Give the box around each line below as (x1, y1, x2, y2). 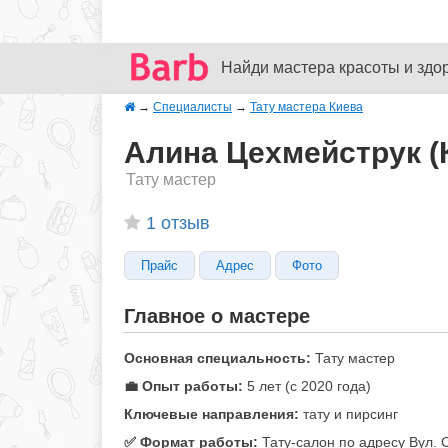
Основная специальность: (124, 350, 311, 366)
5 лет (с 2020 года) (247, 378, 371, 394)
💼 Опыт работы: (124, 378, 243, 394)
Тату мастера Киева (250, 100, 363, 114)
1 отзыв (146, 213, 210, 233)
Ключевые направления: (124, 406, 299, 422)
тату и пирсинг (303, 406, 398, 422)
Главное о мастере (124, 305, 310, 327)
